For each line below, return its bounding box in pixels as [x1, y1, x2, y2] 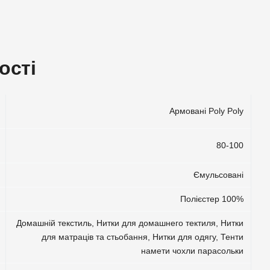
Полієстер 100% [180, 193, 244, 204]
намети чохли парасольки [141, 245, 244, 256]
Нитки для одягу [152, 231, 216, 242]
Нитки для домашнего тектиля [96, 218, 216, 228]
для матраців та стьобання [42, 231, 148, 242]
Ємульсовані [193, 169, 244, 180]
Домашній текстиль [16, 218, 92, 228]
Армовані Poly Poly [169, 105, 244, 116]
